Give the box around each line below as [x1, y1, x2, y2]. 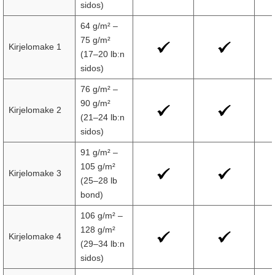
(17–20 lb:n [80, 49, 125, 59]
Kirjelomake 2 [9, 105, 61, 115]
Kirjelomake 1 [9, 42, 61, 52]
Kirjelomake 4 [9, 231, 61, 241]
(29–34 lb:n [80, 239, 125, 249]
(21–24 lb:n [80, 112, 125, 122]
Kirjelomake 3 [9, 168, 61, 178]
